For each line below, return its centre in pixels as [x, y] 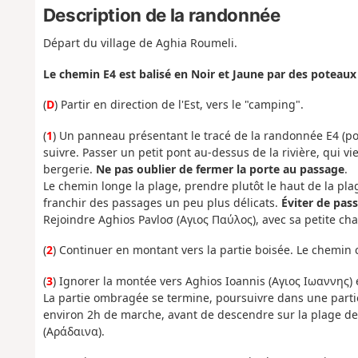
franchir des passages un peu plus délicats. [162, 202]
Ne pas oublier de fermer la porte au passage [220, 169]
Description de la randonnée [161, 15]
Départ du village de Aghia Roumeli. [140, 43]
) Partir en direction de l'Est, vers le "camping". [179, 105]
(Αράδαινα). [74, 331]
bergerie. [69, 169]
